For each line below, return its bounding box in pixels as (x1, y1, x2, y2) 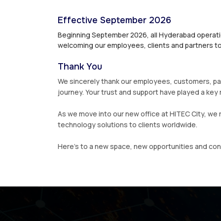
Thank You (58, 61, 102, 73)
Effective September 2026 (58, 15, 171, 26)
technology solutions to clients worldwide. (58, 120, 197, 130)
